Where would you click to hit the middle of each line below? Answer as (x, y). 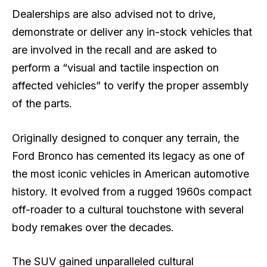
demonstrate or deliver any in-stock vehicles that (132, 32)
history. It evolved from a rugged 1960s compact (132, 191)
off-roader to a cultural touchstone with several (128, 209)
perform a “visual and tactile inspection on (115, 67)
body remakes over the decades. (93, 227)
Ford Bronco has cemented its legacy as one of (128, 156)
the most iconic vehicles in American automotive (131, 173)
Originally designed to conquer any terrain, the (125, 138)
